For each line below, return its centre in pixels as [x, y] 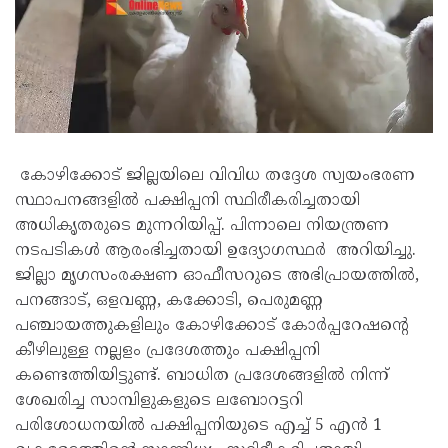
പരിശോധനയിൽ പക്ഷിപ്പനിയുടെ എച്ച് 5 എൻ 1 [198, 426]
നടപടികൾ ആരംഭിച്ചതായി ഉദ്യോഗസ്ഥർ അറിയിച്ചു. [215, 251]
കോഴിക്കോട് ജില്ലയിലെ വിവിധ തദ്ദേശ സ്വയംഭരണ [215, 176]
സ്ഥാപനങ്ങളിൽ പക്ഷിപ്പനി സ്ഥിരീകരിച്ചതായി [187, 201]
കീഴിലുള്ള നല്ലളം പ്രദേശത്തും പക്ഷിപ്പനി [167, 351]
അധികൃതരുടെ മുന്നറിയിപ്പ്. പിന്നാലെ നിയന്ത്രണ [202, 226]
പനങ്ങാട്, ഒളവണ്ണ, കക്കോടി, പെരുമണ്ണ [169, 301]
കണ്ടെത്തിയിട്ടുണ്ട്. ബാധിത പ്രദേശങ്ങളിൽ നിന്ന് [202, 376]
